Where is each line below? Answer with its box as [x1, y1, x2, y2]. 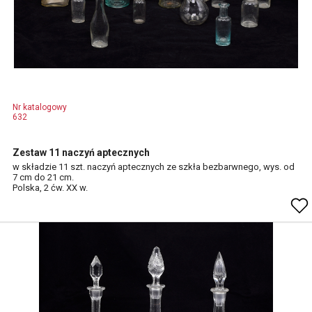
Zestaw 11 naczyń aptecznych [13, 147, 150, 158]
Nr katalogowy [13, 102, 67, 112]
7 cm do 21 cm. [13, 172, 74, 182]
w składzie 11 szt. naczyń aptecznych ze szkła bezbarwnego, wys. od [13, 162, 295, 172]
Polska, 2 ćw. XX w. [13, 182, 88, 193]
